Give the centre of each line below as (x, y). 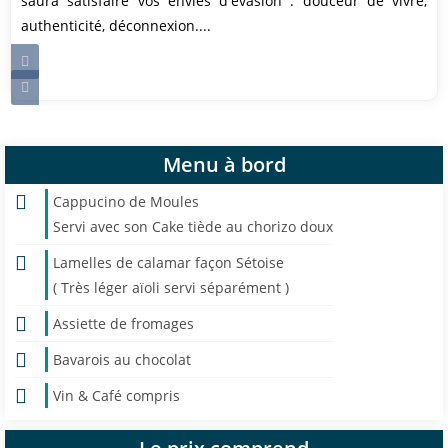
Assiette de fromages (123, 323)
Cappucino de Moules (126, 201)
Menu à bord (224, 164)
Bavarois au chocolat (122, 359)
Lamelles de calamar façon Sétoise (168, 262)
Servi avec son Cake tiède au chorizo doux (193, 226)
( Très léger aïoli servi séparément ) (171, 287)
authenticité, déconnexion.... (116, 25)
